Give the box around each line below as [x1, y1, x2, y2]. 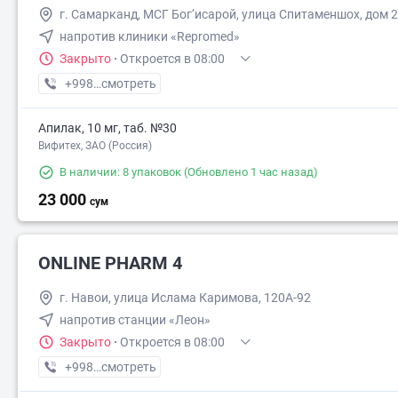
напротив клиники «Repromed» [60, 29, 240, 44]
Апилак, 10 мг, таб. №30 [38, 121, 177, 135]
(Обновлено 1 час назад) [181, 165, 318, 179]
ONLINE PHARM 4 [38, 252, 182, 274]
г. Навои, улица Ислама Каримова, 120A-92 [60, 291, 311, 305]
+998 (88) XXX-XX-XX [64, 360, 185, 374]
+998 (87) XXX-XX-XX [64, 76, 185, 91]
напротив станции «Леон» [60, 313, 211, 327]
